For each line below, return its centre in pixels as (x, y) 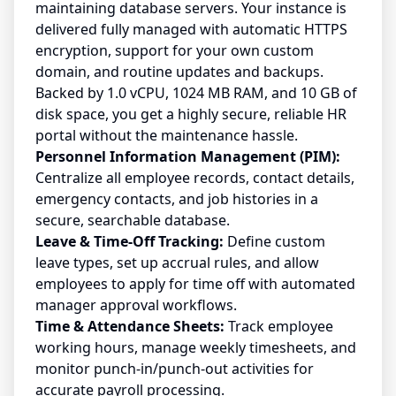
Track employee (279, 327)
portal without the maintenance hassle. (167, 136)
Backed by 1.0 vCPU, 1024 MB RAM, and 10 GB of (196, 93)
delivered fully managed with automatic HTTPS (191, 30)
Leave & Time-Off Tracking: (129, 242)
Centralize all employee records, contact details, (195, 178)
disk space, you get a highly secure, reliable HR (191, 114)
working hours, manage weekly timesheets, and (196, 348)
